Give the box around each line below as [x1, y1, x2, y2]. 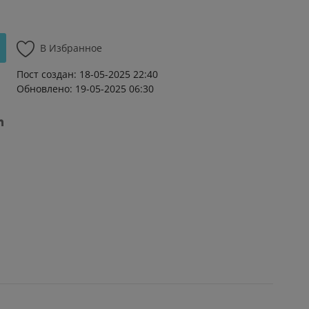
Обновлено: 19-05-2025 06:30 [17, 82, 154, 95]
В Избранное [40, 41, 102, 54]
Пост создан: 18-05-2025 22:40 [17, 68, 158, 81]
